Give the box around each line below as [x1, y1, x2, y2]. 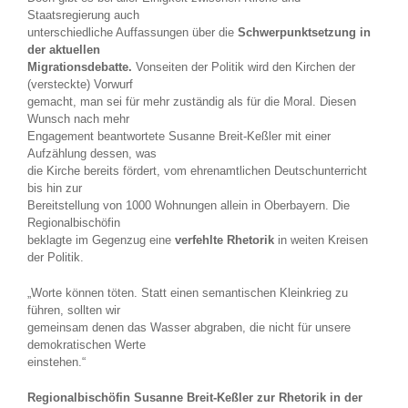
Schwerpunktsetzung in [238, 25, 371, 40]
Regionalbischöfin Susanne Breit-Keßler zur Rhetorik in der [27, 391, 362, 405]
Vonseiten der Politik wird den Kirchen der [132, 60, 355, 75]
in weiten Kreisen [274, 233, 368, 248]
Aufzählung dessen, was [27, 147, 157, 161]
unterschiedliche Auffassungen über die [27, 25, 238, 40]
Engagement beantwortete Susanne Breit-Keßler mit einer [27, 129, 331, 144]
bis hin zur [27, 181, 82, 196]
